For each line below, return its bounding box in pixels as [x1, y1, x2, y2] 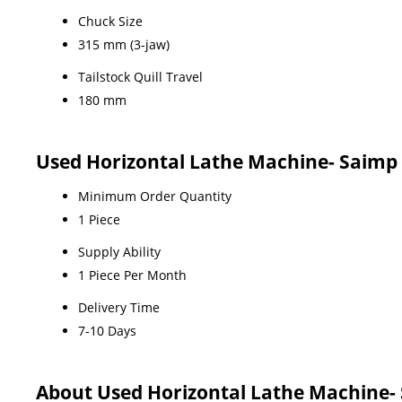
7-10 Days [78, 321, 136, 339]
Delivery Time [78, 298, 160, 316]
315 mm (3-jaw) [78, 35, 170, 53]
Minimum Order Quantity [78, 187, 232, 205]
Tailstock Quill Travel [78, 67, 203, 85]
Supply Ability [78, 242, 161, 260]
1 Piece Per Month [78, 266, 187, 284]
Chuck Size [78, 12, 143, 30]
